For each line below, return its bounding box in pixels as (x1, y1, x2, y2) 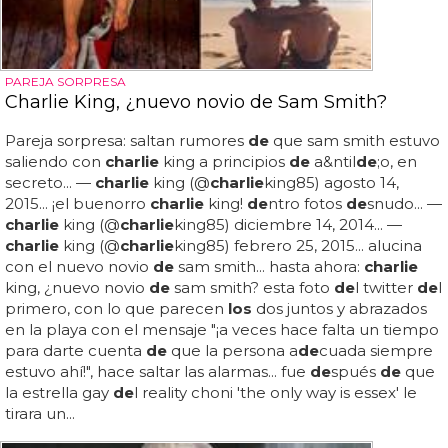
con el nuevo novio (5, 256, 153, 276)
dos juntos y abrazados (252, 298, 427, 318)
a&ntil (310, 151, 356, 171)
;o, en (377, 151, 417, 171)
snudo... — (367, 193, 442, 213)
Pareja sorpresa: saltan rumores (5, 130, 248, 150)
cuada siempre (319, 340, 433, 360)
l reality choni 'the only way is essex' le (134, 382, 417, 402)
